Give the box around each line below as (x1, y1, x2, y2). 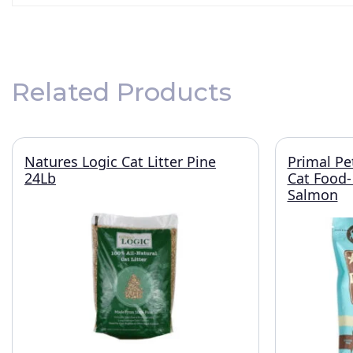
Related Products (12, 76, 232, 107)
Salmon (287, 185, 338, 204)
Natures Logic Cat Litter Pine (24, 152, 216, 171)
